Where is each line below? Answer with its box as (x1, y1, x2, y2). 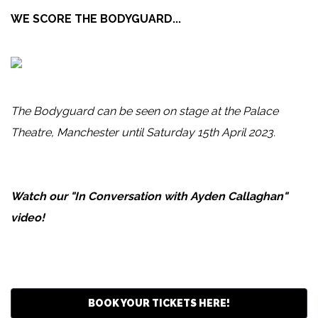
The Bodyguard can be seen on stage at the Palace (11, 104, 278, 119)
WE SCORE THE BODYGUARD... (11, 12, 181, 26)
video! (11, 211, 45, 225)
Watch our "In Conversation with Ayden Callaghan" (11, 190, 287, 204)
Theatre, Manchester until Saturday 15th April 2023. (11, 126, 275, 140)
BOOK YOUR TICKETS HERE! (88, 297, 230, 309)
